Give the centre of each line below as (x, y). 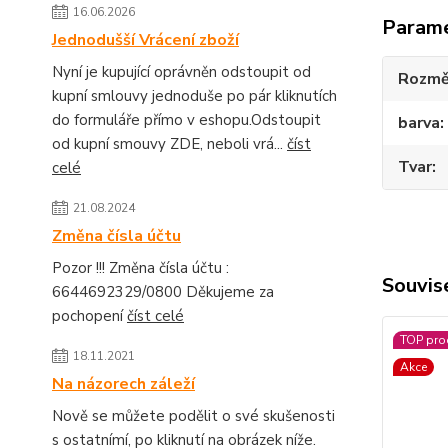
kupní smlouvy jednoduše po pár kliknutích (194, 95)
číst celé (155, 315)
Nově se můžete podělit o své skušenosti (193, 415)
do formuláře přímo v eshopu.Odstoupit (186, 119)
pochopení (89, 315)
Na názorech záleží (123, 383)
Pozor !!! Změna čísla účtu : (140, 267)
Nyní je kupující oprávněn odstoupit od (181, 71)
